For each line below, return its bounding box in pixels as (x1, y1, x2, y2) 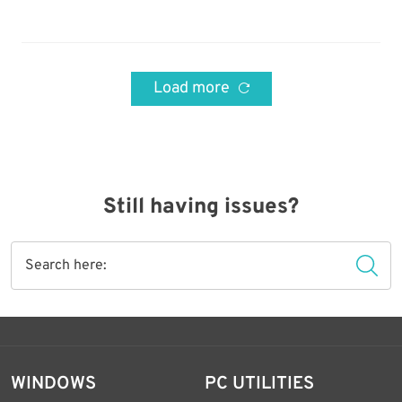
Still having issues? (103, 194, 299, 221)
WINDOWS (11, 372, 96, 396)
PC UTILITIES (205, 372, 315, 396)
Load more (153, 78, 233, 99)
